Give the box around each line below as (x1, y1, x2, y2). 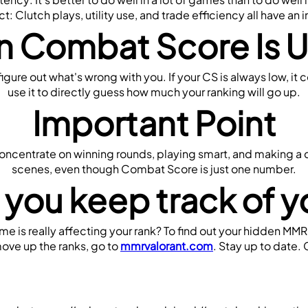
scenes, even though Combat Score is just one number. (12, 161, 296, 176)
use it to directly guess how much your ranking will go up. (8, 84, 300, 99)
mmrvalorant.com (120, 238, 213, 253)
